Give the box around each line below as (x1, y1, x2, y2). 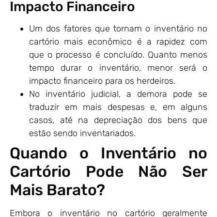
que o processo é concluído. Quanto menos (29, 49, 207, 61)
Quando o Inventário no (10, 144, 207, 163)
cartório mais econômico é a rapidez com (29, 36, 207, 47)
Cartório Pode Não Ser (10, 162, 207, 181)
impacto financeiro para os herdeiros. (29, 76, 175, 87)
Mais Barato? (10, 181, 105, 200)
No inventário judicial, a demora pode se (29, 89, 207, 100)
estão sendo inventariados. (29, 128, 136, 139)
